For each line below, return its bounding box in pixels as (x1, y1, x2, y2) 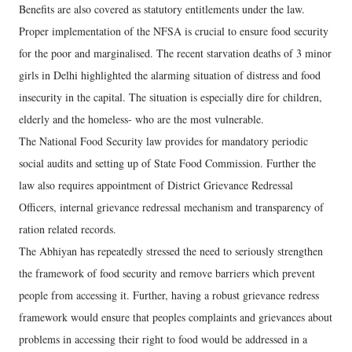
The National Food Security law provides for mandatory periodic (19, 133, 308, 148)
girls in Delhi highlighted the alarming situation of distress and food (19, 67, 321, 82)
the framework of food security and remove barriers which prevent (19, 265, 315, 280)
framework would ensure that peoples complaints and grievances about (19, 309, 332, 324)
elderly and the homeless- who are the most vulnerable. (19, 111, 264, 126)
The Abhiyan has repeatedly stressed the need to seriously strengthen (19, 243, 323, 258)
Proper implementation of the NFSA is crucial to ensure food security (19, 23, 328, 38)
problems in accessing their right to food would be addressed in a (19, 331, 307, 346)
